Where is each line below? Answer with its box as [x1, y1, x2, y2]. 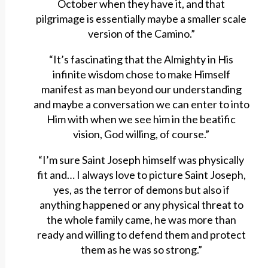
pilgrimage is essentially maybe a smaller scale [36, 12, 247, 26]
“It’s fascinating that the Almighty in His [49, 53, 234, 66]
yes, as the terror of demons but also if [53, 183, 230, 197]
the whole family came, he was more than [46, 213, 236, 227]
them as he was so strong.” [80, 243, 202, 257]
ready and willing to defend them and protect [36, 228, 246, 242]
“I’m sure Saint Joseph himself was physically [38, 153, 245, 167]
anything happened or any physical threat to [39, 198, 243, 212]
